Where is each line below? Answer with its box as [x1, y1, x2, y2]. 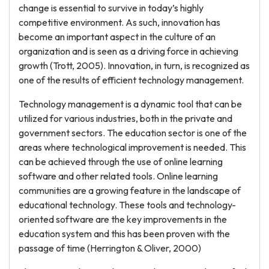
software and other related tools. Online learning [19, 170, 218, 182]
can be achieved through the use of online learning [19, 156, 223, 168]
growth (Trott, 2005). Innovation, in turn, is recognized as [19, 59, 250, 71]
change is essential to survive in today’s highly [19, 2, 204, 14]
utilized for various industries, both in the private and [19, 112, 232, 124]
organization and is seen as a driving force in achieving [19, 45, 238, 57]
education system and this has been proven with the [19, 228, 230, 240]
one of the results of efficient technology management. [19, 74, 244, 86]
